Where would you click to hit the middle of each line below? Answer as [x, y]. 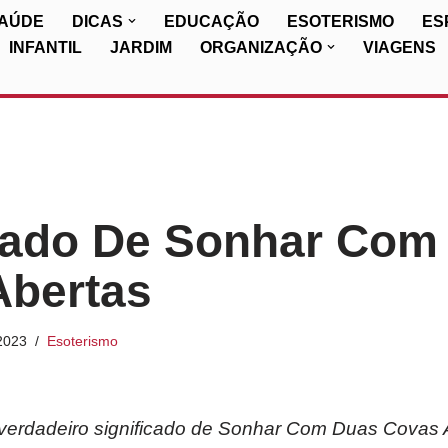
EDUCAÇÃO [211, 21]
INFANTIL [45, 47]
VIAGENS [399, 47]
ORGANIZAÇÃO [261, 47]
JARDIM [141, 47]
